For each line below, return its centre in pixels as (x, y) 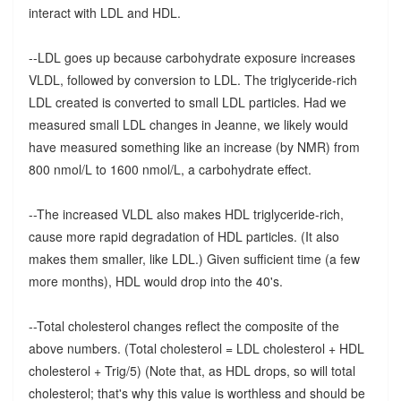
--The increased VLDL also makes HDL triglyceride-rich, (186, 214)
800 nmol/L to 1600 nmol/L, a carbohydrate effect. (170, 170)
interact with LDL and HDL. (104, 13)
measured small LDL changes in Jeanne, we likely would (188, 125)
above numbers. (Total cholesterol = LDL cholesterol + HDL (196, 349)
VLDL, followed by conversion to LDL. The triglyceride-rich (192, 80)
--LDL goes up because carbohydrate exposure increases (192, 58)
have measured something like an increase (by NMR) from (194, 147)
